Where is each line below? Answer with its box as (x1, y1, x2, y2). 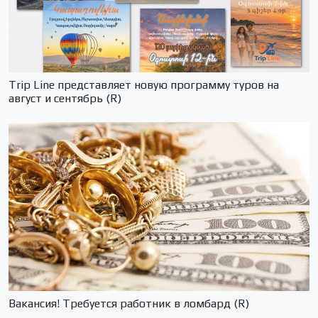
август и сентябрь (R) (9, 91, 121, 105)
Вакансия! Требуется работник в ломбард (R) (9, 297, 249, 310)
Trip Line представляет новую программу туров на (9, 77, 279, 92)
